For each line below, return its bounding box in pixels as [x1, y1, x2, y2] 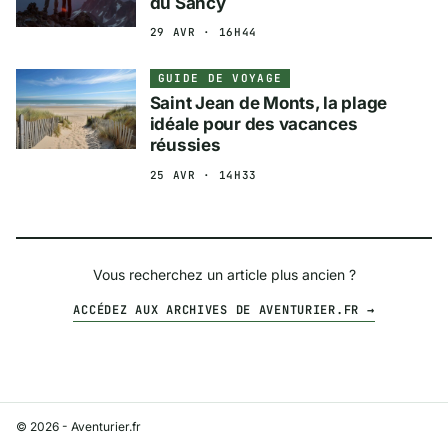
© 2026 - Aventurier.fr [16, 419, 141, 434]
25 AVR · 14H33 [149, 167, 257, 182]
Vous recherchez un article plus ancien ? [92, 266, 356, 284]
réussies [149, 135, 221, 156]
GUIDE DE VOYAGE [157, 70, 283, 85]
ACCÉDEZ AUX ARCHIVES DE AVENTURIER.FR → [73, 302, 375, 319]
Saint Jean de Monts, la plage [149, 93, 388, 114]
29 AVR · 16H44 [149, 25, 257, 40]
